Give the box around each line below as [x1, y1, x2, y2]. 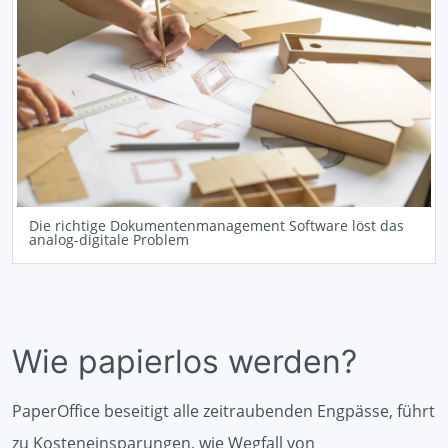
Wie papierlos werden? [12, 341, 357, 381]
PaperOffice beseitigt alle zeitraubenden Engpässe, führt [12, 399, 435, 422]
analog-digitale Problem [29, 229, 189, 249]
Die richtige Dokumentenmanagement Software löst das [29, 215, 404, 235]
